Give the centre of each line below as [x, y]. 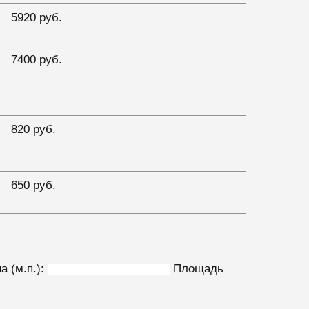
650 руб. [33, 185]
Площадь [198, 269]
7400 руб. [36, 60]
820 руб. [33, 129]
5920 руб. [36, 18]
